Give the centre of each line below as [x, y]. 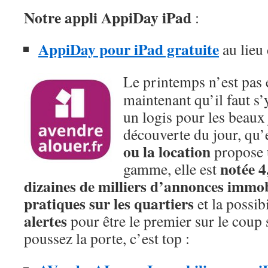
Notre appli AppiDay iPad [108, 17]
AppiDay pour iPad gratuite [129, 49]
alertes [45, 221]
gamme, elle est [172, 169]
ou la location [167, 151]
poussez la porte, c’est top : [107, 238]
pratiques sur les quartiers [109, 203]
